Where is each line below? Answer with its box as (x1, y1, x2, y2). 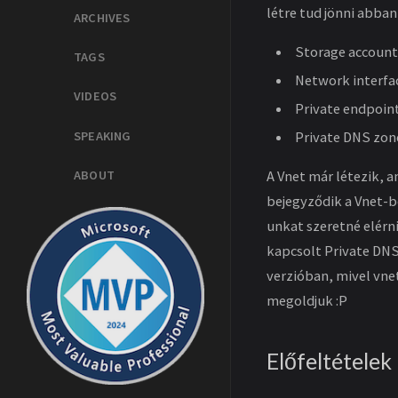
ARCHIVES (74, 9, 131, 26)
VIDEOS (74, 88, 117, 105)
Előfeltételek (267, 348, 392, 374)
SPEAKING (74, 127, 131, 144)
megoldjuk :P (267, 291, 347, 309)
